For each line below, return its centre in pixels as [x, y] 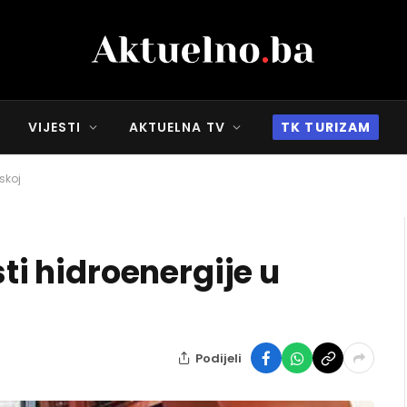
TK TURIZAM [326, 127]
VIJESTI [55, 127]
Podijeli [218, 358]
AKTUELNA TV [177, 127]
